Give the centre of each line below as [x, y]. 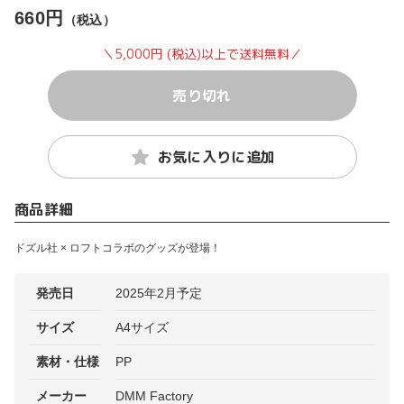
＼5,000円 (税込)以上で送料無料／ [202, 54]
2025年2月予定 [159, 293]
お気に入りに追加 [216, 157]
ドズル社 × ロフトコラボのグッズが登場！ [118, 248]
